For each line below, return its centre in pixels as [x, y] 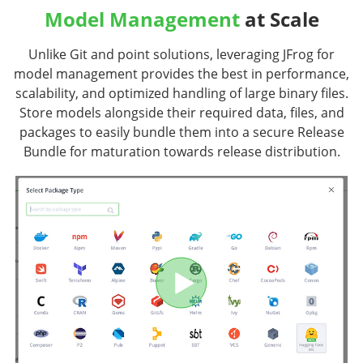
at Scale [279, 19]
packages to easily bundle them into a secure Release [181, 132]
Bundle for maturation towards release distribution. [181, 152]
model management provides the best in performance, [181, 74]
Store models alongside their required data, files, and [181, 113]
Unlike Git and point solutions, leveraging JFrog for [181, 55]
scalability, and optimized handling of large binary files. [181, 94]
